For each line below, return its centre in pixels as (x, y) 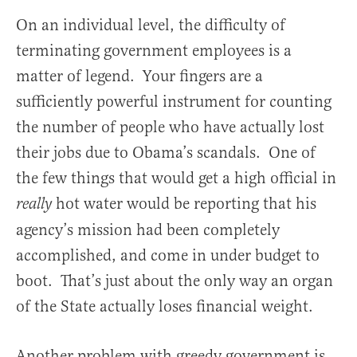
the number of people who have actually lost (170, 127)
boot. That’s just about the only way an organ (175, 280)
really (36, 204)
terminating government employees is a (154, 50)
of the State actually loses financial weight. (165, 306)
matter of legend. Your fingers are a (139, 76)
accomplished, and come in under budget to (168, 255)
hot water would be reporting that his (186, 203)
